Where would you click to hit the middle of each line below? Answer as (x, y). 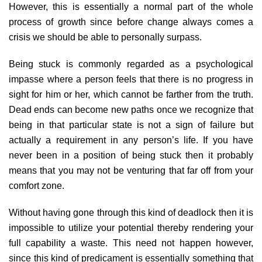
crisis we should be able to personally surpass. (105, 37)
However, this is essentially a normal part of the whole (131, 7)
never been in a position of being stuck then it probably (131, 155)
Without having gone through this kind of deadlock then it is (131, 213)
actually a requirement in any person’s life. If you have (131, 140)
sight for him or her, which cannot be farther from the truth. (131, 94)
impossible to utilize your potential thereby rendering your (131, 228)
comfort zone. (37, 186)
